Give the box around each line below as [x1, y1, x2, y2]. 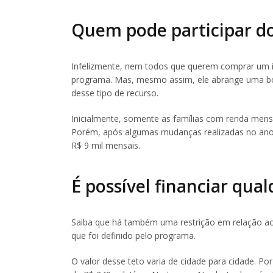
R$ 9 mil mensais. [71, 140, 140, 152]
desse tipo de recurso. [71, 87, 158, 99]
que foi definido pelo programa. [71, 229, 196, 241]
